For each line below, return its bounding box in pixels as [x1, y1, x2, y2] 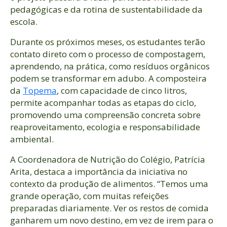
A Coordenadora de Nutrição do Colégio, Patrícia [10, 153, 205, 165]
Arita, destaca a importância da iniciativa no [10, 165, 187, 177]
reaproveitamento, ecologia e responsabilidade [10, 121, 200, 133]
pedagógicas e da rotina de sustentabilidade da [10, 3, 203, 15]
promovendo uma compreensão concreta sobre [10, 108, 201, 121]
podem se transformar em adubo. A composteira [10, 72, 207, 84]
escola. [10, 15, 37, 27]
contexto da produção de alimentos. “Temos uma [10, 177, 208, 190]
